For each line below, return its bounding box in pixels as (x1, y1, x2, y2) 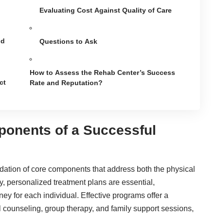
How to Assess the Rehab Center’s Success (30, 68, 176, 76)
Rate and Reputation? (30, 78, 103, 87)
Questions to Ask (39, 37, 98, 45)
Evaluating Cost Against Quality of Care (39, 6, 172, 14)
